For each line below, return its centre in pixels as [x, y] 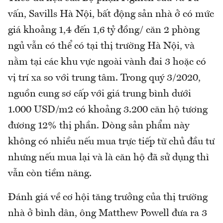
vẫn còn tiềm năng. [50, 174]
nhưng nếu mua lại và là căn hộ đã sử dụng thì [109, 158]
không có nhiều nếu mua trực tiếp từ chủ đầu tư [111, 142]
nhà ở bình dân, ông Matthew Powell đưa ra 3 [108, 214]
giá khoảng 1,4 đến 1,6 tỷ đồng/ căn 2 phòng [104, 31]
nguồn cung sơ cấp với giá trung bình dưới [100, 94]
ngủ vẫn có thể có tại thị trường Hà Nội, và [101, 47]
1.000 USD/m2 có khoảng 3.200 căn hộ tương [108, 110]
